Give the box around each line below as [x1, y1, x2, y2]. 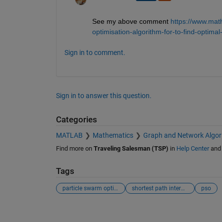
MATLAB [55, 131, 83, 140]
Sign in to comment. [64, 48, 125, 56]
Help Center [176, 145, 209, 153]
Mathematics [92, 131, 133, 140]
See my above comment [92, 17, 168, 25]
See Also [55, 206, 96, 218]
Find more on [55, 145, 94, 153]
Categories [55, 114, 97, 124]
